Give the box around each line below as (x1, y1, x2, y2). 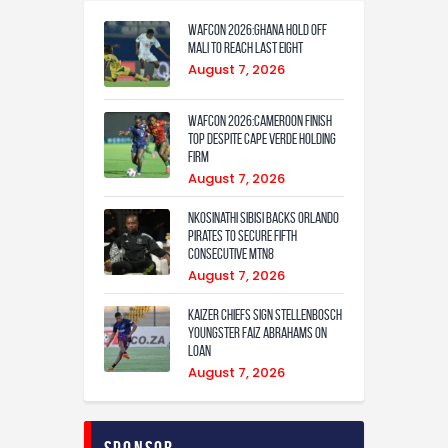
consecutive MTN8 (188, 245, 274, 262)
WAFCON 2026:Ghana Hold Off (188, 21, 327, 38)
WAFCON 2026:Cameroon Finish (188, 112, 332, 129)
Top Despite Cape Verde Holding (188, 130, 336, 147)
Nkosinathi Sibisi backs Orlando (188, 209, 339, 226)
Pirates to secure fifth (188, 227, 297, 244)
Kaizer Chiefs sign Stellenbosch (188, 306, 342, 323)
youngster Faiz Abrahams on (188, 324, 327, 341)
